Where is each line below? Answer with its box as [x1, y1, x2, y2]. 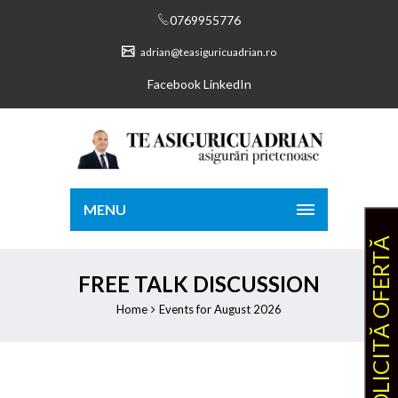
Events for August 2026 [159, 302, 282, 316]
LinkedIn [203, 76, 251, 92]
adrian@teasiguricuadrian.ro [139, 45, 276, 59]
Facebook [147, 76, 201, 92]
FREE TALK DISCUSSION [78, 271, 320, 297]
